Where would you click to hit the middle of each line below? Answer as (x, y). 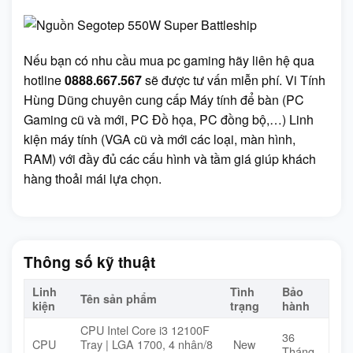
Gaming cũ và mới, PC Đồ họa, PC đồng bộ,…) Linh (169, 120)
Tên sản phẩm (119, 298)
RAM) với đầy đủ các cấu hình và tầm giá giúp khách (170, 159)
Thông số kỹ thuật (89, 262)
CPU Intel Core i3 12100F (145, 329)
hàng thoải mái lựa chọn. (93, 179)
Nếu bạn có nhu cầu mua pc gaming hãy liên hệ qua (169, 61)
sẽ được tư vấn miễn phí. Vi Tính (234, 80)
